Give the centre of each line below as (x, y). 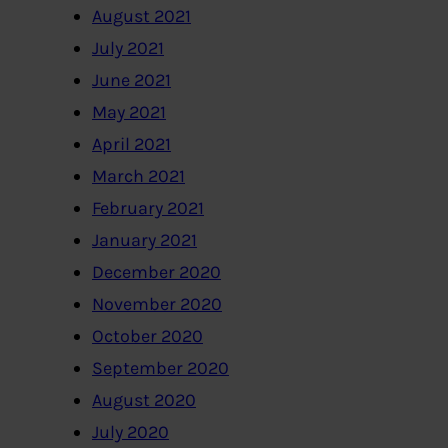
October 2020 (147, 336)
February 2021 (148, 208)
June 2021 (131, 80)
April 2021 (131, 144)
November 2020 (157, 304)
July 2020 (130, 432)
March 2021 (138, 176)
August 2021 (141, 16)
